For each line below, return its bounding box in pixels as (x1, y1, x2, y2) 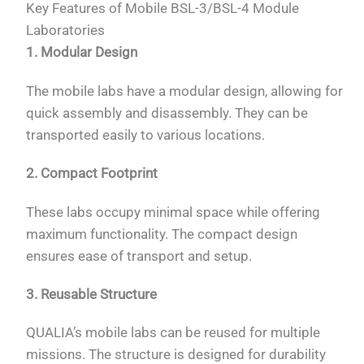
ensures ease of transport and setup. (26, 247, 253, 264)
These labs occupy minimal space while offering (26, 203, 321, 220)
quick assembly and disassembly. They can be (26, 104, 309, 121)
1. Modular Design (26, 44, 138, 61)
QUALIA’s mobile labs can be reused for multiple (26, 324, 321, 341)
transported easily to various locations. (26, 126, 266, 143)
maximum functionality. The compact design (26, 225, 298, 242)
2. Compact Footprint (26, 165, 158, 182)
